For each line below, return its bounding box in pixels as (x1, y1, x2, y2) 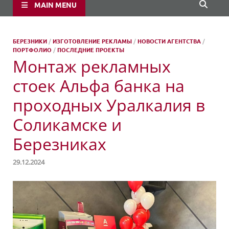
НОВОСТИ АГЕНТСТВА (138, 37, 201, 45)
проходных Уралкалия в (13, 94, 205, 116)
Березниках (13, 133, 106, 155)
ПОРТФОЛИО (13, 45, 52, 54)
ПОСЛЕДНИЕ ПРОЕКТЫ (57, 45, 124, 54)
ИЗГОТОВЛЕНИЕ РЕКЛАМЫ (53, 37, 132, 45)
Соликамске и (13, 113, 122, 135)
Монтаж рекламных (13, 55, 171, 77)
